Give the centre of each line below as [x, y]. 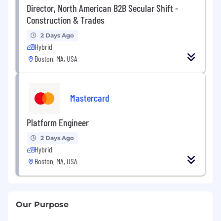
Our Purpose [42, 204]
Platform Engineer [58, 122]
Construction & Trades [66, 19]
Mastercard [90, 98]
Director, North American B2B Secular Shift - [102, 8]
